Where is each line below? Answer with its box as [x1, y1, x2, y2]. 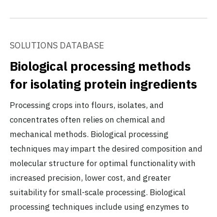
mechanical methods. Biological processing [10, 128, 169, 139]
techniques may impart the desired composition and [10, 143, 202, 154]
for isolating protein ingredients [10, 75, 197, 92]
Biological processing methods [10, 57, 191, 74]
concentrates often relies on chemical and [10, 114, 165, 125]
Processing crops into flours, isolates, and [10, 99, 164, 110]
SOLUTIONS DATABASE [10, 39, 104, 51]
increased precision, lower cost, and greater [10, 172, 171, 183]
